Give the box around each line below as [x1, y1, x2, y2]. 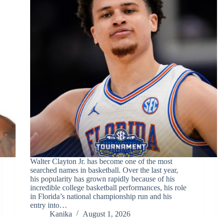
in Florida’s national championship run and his [30, 192, 172, 200]
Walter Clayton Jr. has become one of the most [30, 157, 173, 165]
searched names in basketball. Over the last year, [30, 165, 179, 174]
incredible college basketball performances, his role [30, 183, 187, 192]
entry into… [30, 200, 68, 209]
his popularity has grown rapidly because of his [30, 174, 175, 183]
